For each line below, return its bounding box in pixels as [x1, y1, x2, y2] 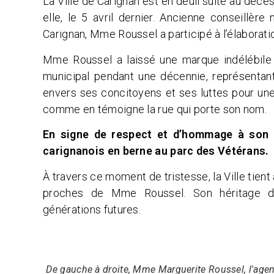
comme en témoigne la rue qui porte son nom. [43, 102, 267, 116]
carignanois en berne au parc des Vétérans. [43, 144, 272, 158]
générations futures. [43, 202, 141, 216]
